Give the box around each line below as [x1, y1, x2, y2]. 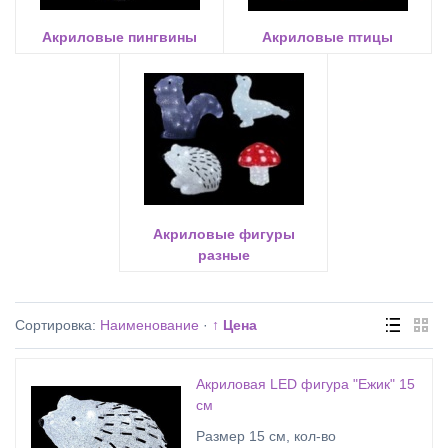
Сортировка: [15, 317, 100, 333]
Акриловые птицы [262, 29, 393, 45]
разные [197, 247, 250, 263]
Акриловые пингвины [42, 29, 197, 45]
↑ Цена [212, 317, 257, 333]
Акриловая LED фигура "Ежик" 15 [196, 376, 415, 392]
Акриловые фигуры [152, 226, 295, 242]
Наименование [100, 317, 199, 333]
